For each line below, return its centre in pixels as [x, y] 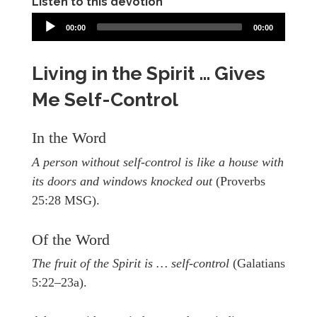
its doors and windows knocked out [124, 181]
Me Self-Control [105, 99]
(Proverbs [241, 181]
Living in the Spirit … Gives [149, 73]
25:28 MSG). [66, 200]
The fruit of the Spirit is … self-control [132, 264]
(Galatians [259, 264]
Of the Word [71, 240]
